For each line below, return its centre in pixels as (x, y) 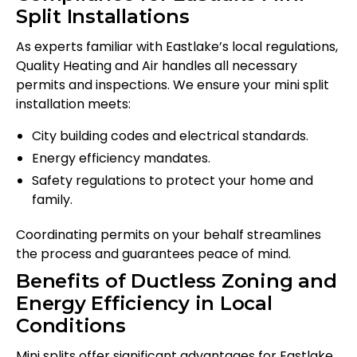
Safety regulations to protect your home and (173, 181)
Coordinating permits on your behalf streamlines (169, 235)
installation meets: (73, 104)
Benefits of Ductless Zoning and (177, 281)
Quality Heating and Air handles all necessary (157, 66)
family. (52, 200)
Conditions (71, 326)
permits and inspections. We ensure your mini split (173, 85)
